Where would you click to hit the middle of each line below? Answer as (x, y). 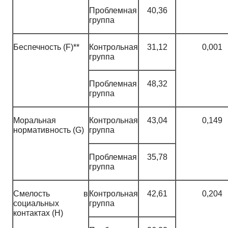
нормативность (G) (49, 130)
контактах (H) (38, 213)
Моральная (35, 120)
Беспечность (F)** (46, 47)
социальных (36, 203)
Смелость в (51, 193)
